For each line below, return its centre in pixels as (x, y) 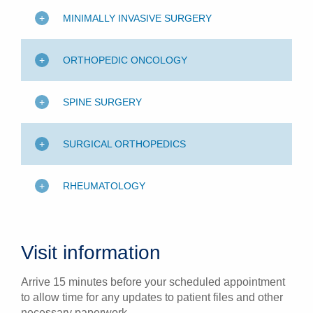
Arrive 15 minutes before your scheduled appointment (153, 282)
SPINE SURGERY (102, 102)
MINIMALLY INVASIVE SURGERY (137, 18)
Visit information (91, 253)
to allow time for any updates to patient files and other (152, 298)
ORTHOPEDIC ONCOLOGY (125, 60)
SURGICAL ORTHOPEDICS (124, 144)
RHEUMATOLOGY (104, 186)
